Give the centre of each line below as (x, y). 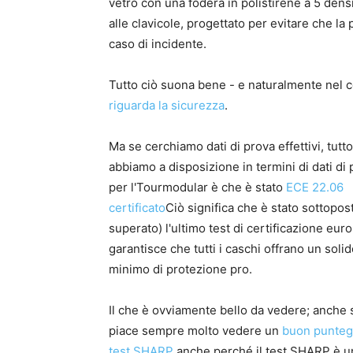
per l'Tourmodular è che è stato (197, 188)
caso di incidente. (158, 44)
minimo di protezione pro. (180, 269)
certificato (137, 208)
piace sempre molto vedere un (195, 331)
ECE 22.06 (315, 188)
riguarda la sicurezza (167, 106)
